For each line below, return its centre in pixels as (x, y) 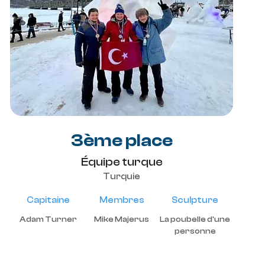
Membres (122, 200)
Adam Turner (48, 219)
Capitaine (48, 200)
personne (195, 231)
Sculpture (195, 200)
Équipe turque (122, 162)
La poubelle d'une (195, 219)
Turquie (121, 177)
